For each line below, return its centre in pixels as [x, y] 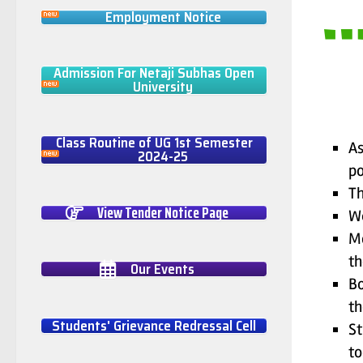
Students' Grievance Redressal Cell [154, 326]
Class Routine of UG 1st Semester [154, 143]
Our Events [162, 269]
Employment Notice [163, 17]
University [163, 87]
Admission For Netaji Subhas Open [154, 73]
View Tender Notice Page [163, 213]
